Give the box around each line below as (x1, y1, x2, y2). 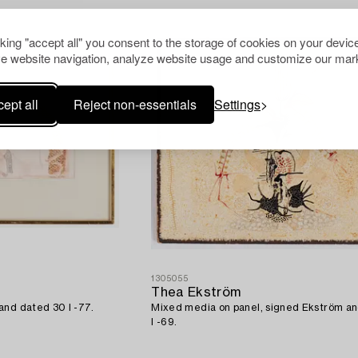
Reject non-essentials (74, 94, 197, 113)
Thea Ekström (151, 286, 241, 300)
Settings (214, 94, 261, 113)
